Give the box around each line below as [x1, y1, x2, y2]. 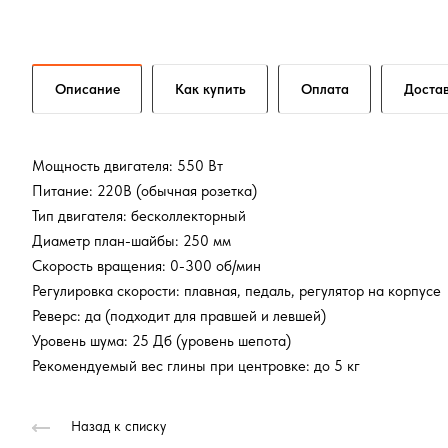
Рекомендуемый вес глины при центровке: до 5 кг [32, 356, 360, 375]
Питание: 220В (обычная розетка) [32, 181, 257, 200]
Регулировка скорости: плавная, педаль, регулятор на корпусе [32, 281, 441, 300]
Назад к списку [71, 417, 166, 434]
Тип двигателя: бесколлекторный [32, 206, 246, 225]
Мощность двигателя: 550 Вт [32, 156, 223, 175]
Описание [55, 80, 120, 97]
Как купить [175, 80, 246, 97]
